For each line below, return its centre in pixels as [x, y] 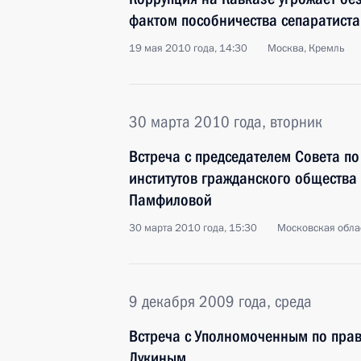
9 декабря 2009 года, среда [220, 301]
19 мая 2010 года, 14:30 [188, 48]
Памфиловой [170, 200]
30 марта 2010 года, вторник [226, 122]
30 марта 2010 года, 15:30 [193, 228]
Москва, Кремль [306, 48]
